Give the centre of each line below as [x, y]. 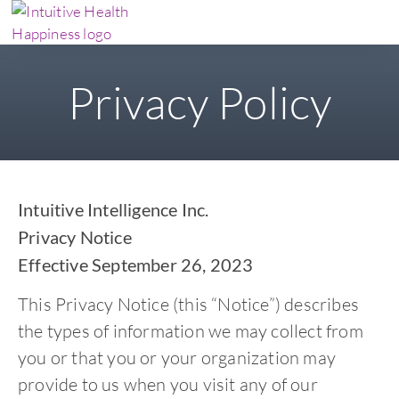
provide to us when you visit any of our [168, 385]
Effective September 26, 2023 [136, 265]
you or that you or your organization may [177, 358]
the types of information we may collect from [191, 331]
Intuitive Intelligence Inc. [114, 209]
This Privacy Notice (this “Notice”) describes [189, 305]
